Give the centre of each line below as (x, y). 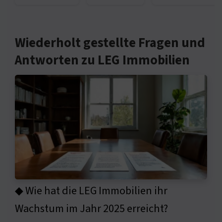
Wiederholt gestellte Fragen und (110, 43)
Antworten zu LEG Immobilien (102, 60)
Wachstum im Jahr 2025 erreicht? (91, 209)
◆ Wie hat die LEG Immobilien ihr (91, 191)
